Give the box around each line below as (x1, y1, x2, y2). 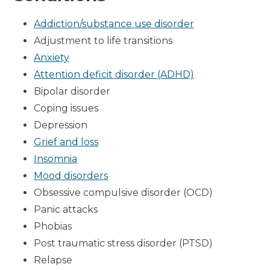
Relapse (34, 254, 72, 266)
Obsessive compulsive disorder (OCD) (34, 186, 213, 198)
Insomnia (34, 152, 77, 165)
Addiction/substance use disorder (34, 17, 194, 30)
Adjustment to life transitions (34, 34, 172, 46)
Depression (34, 119, 87, 131)
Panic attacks (34, 203, 98, 215)
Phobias (34, 220, 72, 232)
